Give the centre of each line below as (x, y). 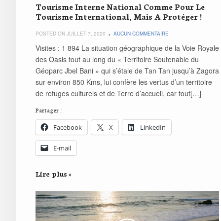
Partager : (49, 110)
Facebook (68, 127)
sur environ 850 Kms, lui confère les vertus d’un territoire (124, 82)
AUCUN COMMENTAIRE (141, 33)
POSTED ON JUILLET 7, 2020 (71, 33)
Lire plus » (54, 173)
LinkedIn (153, 127)
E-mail (62, 148)
